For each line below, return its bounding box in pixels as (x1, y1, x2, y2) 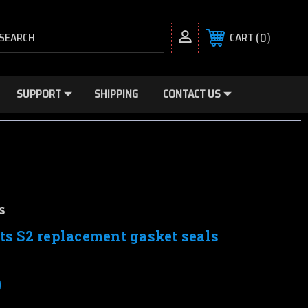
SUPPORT (16, 85, 61, 102)
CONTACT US (162, 85, 221, 102)
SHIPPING (93, 85, 138, 102)
